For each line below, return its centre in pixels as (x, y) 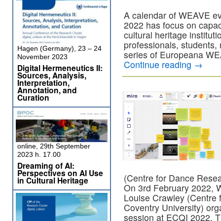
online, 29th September (54, 146)
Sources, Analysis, (52, 75)
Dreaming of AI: (46, 166)
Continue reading (159, 64)
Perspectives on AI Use (60, 173)
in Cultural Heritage (53, 180)
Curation (33, 97)
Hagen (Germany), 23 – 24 (59, 48)
